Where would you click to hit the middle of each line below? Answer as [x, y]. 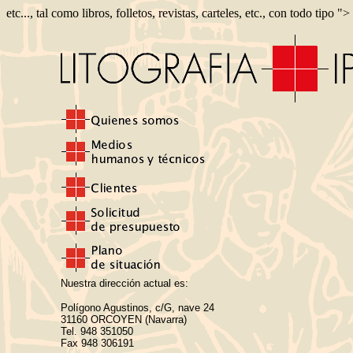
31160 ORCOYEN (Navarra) [123, 320]
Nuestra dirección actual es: [124, 283]
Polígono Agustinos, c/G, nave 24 [137, 308]
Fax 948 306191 [97, 343]
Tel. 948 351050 [97, 331]
